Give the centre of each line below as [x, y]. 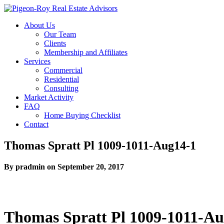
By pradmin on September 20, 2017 [64, 166]
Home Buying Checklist [82, 115]
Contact [36, 124]
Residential [61, 79]
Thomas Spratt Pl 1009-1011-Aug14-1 [100, 145]
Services [37, 61]
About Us [39, 25]
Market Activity [49, 97]
